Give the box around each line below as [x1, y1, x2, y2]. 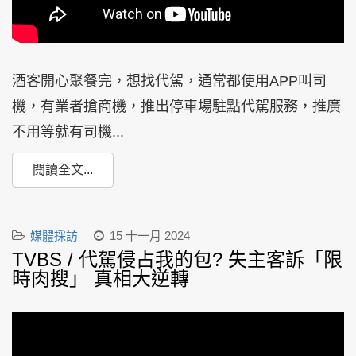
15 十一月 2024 [110, 229, 190, 243]
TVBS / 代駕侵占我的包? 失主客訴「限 [12, 249, 342, 271]
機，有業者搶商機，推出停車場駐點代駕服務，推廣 [12, 99, 341, 115]
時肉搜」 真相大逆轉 [12, 268, 189, 290]
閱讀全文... [33, 163, 93, 177]
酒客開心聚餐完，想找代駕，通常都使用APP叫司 [12, 73, 327, 90]
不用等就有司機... [12, 124, 124, 141]
